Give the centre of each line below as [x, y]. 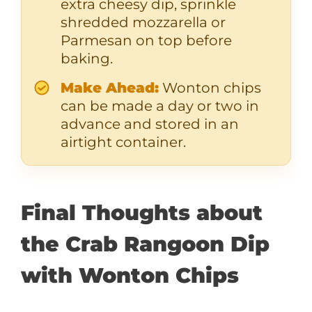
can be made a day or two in [160, 106]
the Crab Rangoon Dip [145, 244]
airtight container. [123, 142]
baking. [87, 58]
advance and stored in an [150, 124]
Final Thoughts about [142, 213]
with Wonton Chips [130, 275]
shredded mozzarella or [143, 22]
